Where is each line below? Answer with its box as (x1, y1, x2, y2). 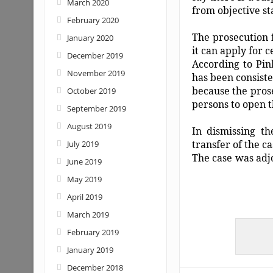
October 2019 (66, 85, 116, 96)
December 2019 (66, 50, 123, 61)
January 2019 (66, 244, 113, 255)
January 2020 (66, 32, 113, 43)
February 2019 (66, 227, 119, 238)
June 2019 (66, 156, 102, 167)
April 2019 (66, 191, 102, 202)
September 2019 (66, 103, 126, 114)
